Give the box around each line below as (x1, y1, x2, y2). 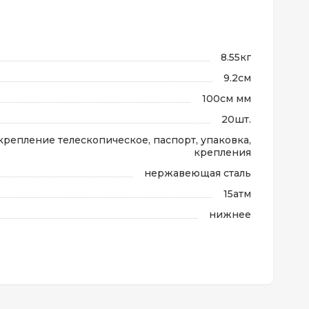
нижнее (209, 208, 251, 221)
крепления (194, 146, 251, 159)
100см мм (202, 92, 251, 105)
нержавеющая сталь (144, 167, 251, 179)
